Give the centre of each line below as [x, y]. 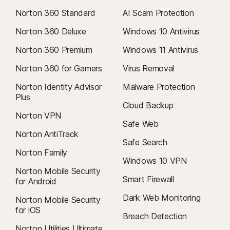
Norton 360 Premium [54, 50]
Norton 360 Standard [55, 13]
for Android [36, 181]
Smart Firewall [148, 179]
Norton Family [42, 153]
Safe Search [145, 142]
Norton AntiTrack [47, 134]
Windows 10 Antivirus [161, 32]
